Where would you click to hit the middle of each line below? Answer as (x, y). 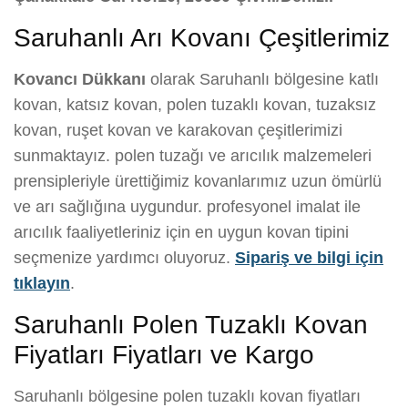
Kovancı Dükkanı (80, 80)
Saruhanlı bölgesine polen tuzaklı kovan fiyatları (187, 397)
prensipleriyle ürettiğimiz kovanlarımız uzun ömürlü (198, 182)
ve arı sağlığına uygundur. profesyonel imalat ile (187, 207)
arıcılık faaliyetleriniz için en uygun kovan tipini (181, 233)
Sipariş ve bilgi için (309, 258)
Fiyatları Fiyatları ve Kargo (164, 355)
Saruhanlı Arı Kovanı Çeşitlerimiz (202, 38)
